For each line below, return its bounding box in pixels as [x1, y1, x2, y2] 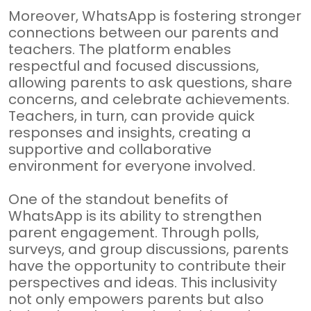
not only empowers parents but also [8, 289, 264, 309]
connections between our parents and [8, 23, 279, 42]
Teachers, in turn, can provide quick [8, 106, 255, 126]
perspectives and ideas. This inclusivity [8, 273, 277, 292]
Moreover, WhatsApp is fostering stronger [8, 6, 301, 26]
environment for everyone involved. [8, 156, 255, 176]
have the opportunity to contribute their [8, 256, 286, 276]
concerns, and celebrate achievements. [8, 90, 289, 109]
